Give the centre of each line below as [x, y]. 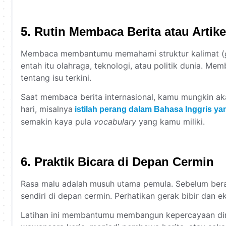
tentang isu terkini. [56, 77]
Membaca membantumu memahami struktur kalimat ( [123, 53]
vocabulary [115, 122]
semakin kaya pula [57, 122]
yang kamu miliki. [171, 122]
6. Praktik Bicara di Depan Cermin [117, 161]
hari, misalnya [47, 109]
